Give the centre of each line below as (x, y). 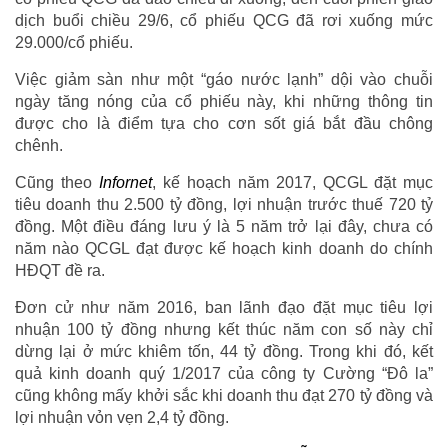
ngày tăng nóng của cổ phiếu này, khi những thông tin (224, 101)
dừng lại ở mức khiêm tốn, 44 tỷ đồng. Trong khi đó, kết (224, 351)
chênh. (39, 145)
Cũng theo (57, 182)
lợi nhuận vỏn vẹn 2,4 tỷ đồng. (122, 417)
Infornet (125, 182)
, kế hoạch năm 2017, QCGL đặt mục (292, 182)
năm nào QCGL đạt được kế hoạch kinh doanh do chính (224, 248)
